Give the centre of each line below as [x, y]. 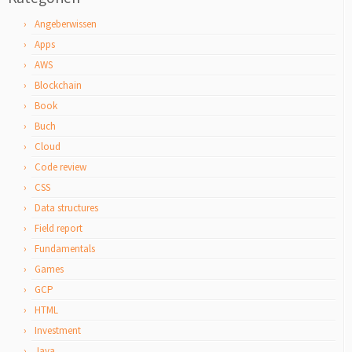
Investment [58, 330]
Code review [60, 167]
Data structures [66, 208]
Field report [59, 228]
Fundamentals [65, 249]
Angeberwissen [66, 24]
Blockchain [58, 85]
